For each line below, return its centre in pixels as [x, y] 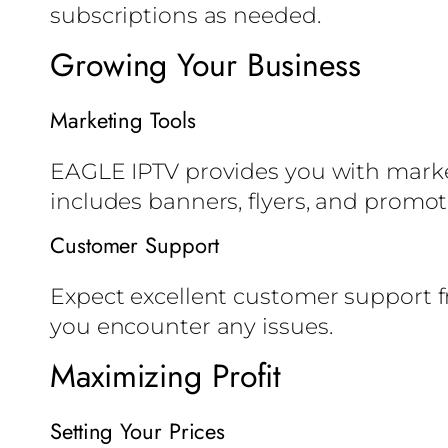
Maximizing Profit [166, 376]
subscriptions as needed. [185, 16]
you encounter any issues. [191, 327]
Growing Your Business [205, 65]
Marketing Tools [123, 120]
